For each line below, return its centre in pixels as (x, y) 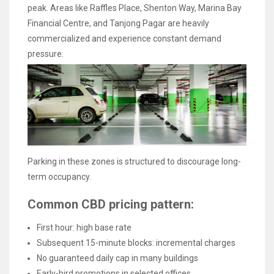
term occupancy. (59, 177)
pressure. (46, 54)
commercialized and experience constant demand (124, 38)
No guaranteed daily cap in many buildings (117, 258)
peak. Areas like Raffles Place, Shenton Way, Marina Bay (135, 8)
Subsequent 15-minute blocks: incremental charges (136, 243)
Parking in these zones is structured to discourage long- (134, 162)
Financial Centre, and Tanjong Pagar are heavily (118, 23)
